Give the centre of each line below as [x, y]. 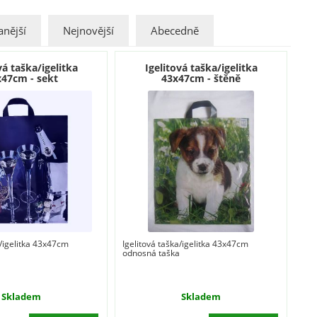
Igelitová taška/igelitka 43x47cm [185, 243]
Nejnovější [88, 30]
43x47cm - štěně [201, 78]
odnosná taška [151, 253]
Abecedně [174, 30]
